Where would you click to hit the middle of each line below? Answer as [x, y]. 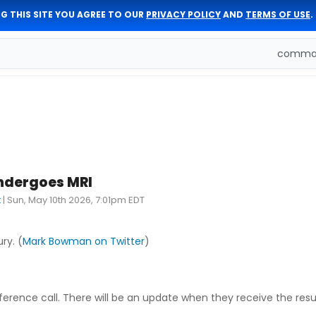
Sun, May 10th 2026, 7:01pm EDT [76, 200]
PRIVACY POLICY [183, 14]
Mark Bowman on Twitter [84, 241]
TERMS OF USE [278, 14]
